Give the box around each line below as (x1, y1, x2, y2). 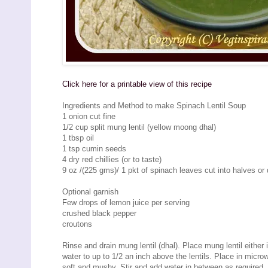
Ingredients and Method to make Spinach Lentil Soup (62, 100, 246, 110)
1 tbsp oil (62, 133, 94, 142)
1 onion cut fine (62, 111, 115, 121)
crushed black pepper (62, 208, 136, 218)
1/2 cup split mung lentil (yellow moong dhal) (62, 122, 216, 132)
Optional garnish (62, 187, 118, 196)
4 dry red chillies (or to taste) (62, 154, 162, 164)
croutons (62, 219, 92, 229)
